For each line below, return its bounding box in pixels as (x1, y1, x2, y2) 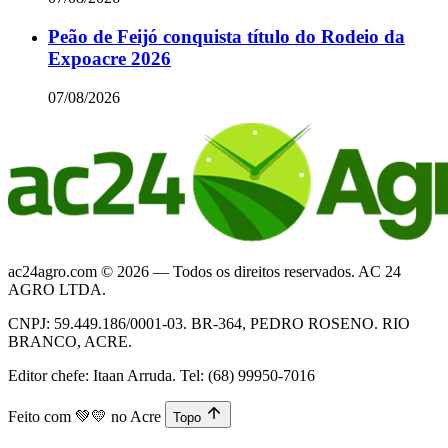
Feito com (8, 407, 75, 425)
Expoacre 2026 (48, 48, 171, 70)
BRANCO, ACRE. (8, 332, 132, 350)
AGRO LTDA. (8, 280, 106, 298)
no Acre (107, 407, 165, 425)
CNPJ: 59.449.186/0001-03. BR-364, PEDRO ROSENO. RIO (8, 314, 410, 332)
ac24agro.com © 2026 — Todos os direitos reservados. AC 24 (8, 262, 401, 280)
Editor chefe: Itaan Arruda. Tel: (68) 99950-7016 (8, 366, 315, 384)
